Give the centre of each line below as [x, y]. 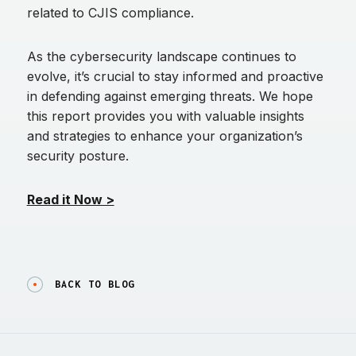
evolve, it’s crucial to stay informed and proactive [175, 76]
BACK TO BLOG [95, 284]
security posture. [77, 155]
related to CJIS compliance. [110, 12]
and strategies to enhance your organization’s [164, 135]
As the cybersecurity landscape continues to [161, 56]
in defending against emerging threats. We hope [170, 96]
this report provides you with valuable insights [165, 116]
